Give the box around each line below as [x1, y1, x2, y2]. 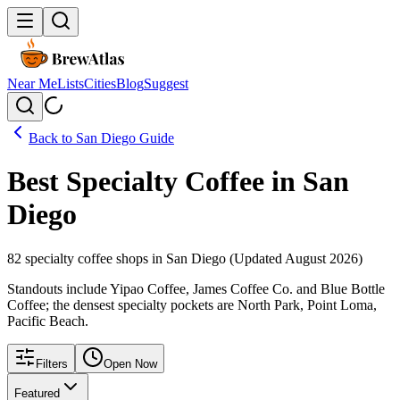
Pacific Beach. [7, 312, 88, 329]
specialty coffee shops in [21, 250, 166, 266]
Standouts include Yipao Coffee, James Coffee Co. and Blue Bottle [7, 280, 385, 296]
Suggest [144, 76, 188, 91]
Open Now [104, 356, 157, 371]
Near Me [7, 76, 57, 91]
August [285, 250, 326, 266]
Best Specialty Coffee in [7, 165, 303, 198]
